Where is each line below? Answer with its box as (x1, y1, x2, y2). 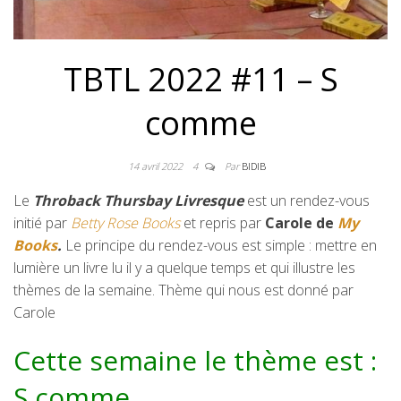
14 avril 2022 (128, 158, 185, 173)
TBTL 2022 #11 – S (63, 56, 338, 101)
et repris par (183, 212, 265, 233)
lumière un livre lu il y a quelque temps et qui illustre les (13, 257, 355, 277)
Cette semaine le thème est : (13, 341, 377, 379)
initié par (13, 212, 71, 233)
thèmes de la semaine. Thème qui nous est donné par (13, 279, 354, 300)
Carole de (265, 212, 337, 233)
